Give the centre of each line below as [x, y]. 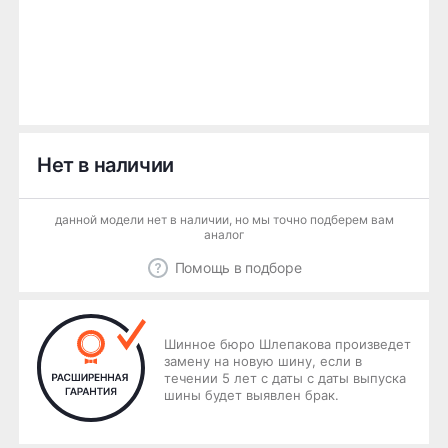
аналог [224, 234]
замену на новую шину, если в [263, 360]
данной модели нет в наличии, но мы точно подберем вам [224, 219]
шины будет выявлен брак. [251, 394]
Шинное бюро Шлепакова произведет [287, 343]
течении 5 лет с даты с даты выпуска [285, 377]
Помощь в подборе [238, 267]
